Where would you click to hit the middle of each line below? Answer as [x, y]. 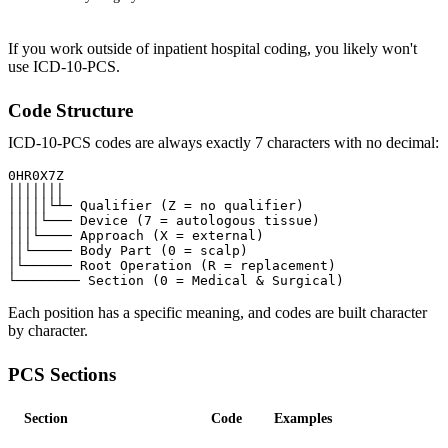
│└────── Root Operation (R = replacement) [172, 265]
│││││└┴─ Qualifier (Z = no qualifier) [156, 205]
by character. [48, 330]
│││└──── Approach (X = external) [136, 235]
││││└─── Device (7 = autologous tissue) [164, 220]
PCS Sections [62, 374]
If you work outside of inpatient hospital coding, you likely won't [212, 48]
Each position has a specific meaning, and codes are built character [217, 312]
